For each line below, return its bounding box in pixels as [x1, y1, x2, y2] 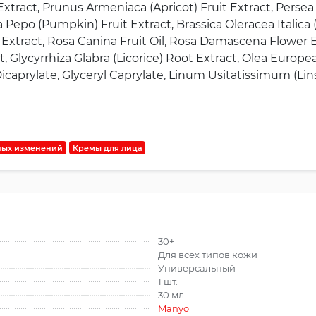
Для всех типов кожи [158, 249, 257, 261]
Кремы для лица [72, 142, 142, 153]
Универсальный [158, 262, 236, 274]
